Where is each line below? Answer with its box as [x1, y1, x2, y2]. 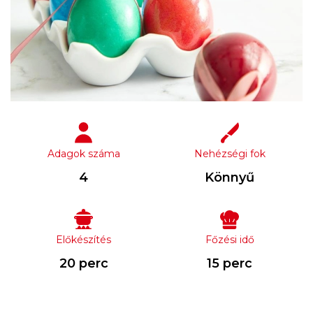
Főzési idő [205, 233, 254, 246]
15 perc [207, 255, 252, 271]
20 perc [59, 255, 108, 271]
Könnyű [205, 169, 254, 185]
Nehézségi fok [194, 147, 265, 160]
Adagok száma [47, 147, 120, 160]
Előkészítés [56, 233, 111, 246]
